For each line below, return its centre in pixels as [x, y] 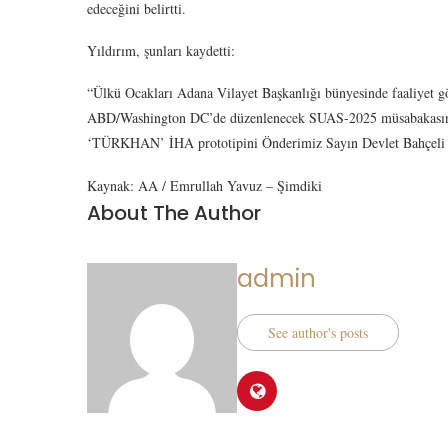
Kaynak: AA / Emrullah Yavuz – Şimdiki [204, 185]
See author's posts [318, 332]
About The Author [174, 213]
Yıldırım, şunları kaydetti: [161, 50]
